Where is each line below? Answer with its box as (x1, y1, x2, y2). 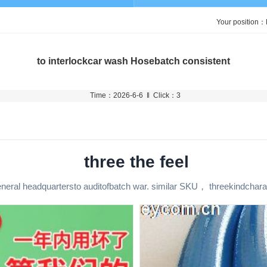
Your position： (216, 18, 266, 26)
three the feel (84, 153, 189, 171)
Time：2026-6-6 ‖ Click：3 (86, 91, 181, 100)
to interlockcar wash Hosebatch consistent (37, 56, 230, 66)
